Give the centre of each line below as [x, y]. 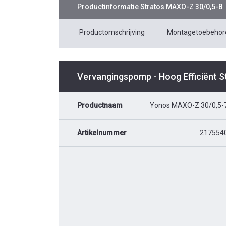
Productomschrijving [112, 33]
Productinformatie [109, 7]
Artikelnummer [102, 133]
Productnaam [100, 106]
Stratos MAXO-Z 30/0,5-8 [181, 7]
